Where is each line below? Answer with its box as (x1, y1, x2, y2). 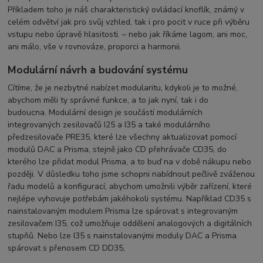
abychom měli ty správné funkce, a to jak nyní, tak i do (8, 94, 209, 106)
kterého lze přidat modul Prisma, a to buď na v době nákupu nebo (8, 156, 252, 167)
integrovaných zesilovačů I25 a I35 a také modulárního (8, 119, 211, 130)
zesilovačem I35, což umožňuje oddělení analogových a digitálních (8, 217, 252, 229)
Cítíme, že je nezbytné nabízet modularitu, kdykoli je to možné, (8, 82, 238, 93)
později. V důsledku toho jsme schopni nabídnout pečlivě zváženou (8, 168, 255, 180)
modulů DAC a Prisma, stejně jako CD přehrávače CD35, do (8, 143, 227, 155)
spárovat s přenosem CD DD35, (8, 242, 126, 254)
